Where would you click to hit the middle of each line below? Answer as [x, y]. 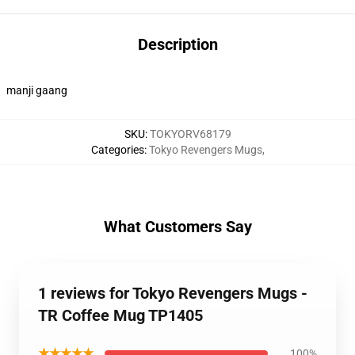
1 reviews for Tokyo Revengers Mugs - [173, 293]
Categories [117, 150]
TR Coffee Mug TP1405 [120, 315]
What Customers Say [177, 227]
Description [177, 44]
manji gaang [37, 90]
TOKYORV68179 [190, 134]
